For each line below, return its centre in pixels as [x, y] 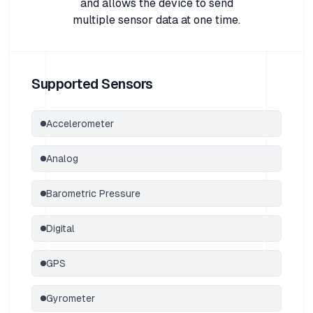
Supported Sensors [92, 84]
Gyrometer [71, 298]
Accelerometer [80, 124]
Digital [60, 228]
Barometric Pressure [93, 194]
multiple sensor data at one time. [156, 20]
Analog [62, 159]
